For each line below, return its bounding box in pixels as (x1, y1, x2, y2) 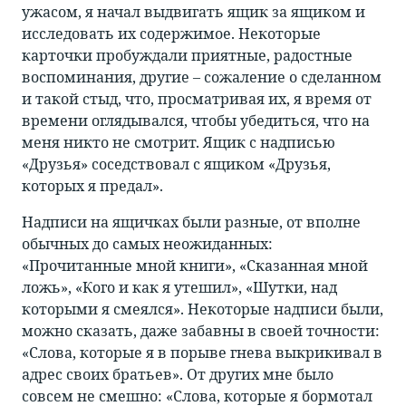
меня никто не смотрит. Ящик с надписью (22, 132, 335, 153)
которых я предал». (22, 176, 163, 197)
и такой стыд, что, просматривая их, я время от (22, 89, 372, 110)
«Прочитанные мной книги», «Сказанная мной (22, 256, 368, 276)
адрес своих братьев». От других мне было (22, 364, 333, 385)
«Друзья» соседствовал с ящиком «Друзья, (22, 154, 331, 175)
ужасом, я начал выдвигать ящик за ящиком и (22, 2, 365, 23)
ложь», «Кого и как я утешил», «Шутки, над (22, 277, 337, 298)
